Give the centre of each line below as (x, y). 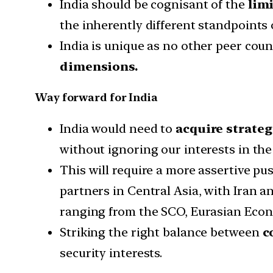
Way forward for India (97, 97)
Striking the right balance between (161, 232)
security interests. (111, 253)
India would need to (118, 129)
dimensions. (99, 67)
